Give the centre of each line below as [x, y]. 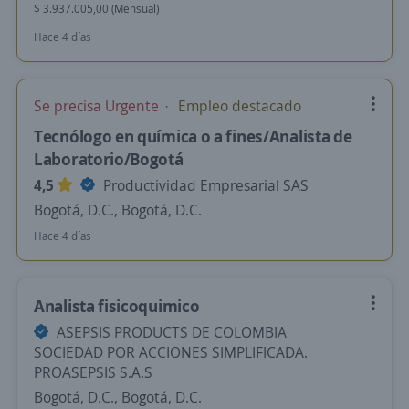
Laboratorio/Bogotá [109, 159]
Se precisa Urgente [98, 106]
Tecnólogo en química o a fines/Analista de [193, 136]
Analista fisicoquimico [117, 306]
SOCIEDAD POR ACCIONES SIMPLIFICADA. [171, 352]
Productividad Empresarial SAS [204, 185]
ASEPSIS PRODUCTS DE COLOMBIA [170, 332]
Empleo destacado [238, 106]
